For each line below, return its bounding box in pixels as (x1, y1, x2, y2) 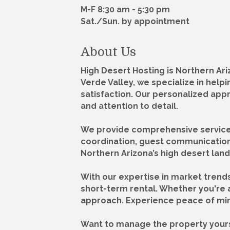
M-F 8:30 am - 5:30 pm (81, 5, 170, 15)
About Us (81, 45, 136, 60)
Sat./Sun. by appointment (81, 16, 189, 27)
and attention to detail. (81, 101, 178, 111)
